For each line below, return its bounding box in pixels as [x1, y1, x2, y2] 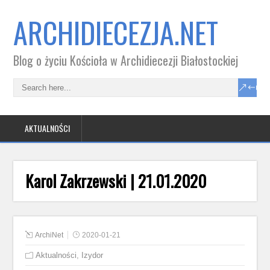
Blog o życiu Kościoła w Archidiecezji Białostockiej [13, 51, 239, 69]
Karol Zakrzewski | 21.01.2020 [25, 169, 207, 193]
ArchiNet [35, 231, 64, 239]
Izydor [81, 251, 104, 260]
